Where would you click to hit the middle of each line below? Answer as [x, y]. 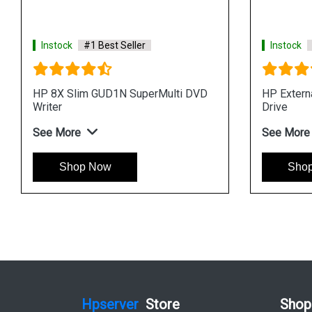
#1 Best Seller [115, 45]
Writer [47, 107]
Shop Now [85, 166]
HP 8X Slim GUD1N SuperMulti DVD [120, 93]
